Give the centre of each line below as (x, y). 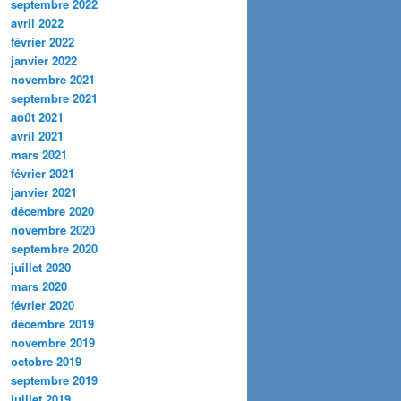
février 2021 (43, 173)
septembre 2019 (54, 380)
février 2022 (43, 41)
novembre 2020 (53, 229)
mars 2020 (39, 286)
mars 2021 (39, 154)
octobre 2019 (46, 361)
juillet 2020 (41, 267)
